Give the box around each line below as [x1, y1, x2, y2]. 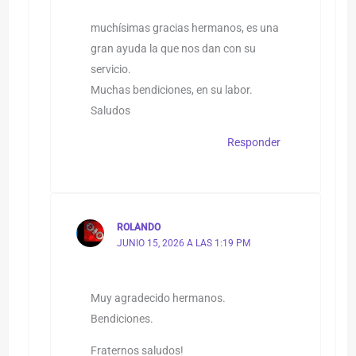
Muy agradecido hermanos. [90, 291, 226, 304]
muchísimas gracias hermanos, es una [90, 21, 279, 35]
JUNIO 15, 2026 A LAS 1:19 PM [116, 238, 250, 250]
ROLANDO [116, 222, 161, 234]
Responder [226, 136, 281, 149]
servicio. [90, 63, 131, 76]
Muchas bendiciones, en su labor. [90, 83, 253, 97]
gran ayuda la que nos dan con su [90, 42, 256, 56]
